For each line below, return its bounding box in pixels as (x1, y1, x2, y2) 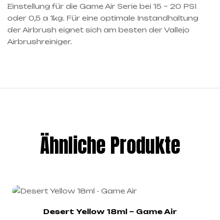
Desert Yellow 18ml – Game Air (43, 207, 177, 216)
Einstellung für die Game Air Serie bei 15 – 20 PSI (7, 1, 196, 10)
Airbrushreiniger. (7, 37, 72, 46)
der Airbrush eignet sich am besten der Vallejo (7, 25, 190, 34)
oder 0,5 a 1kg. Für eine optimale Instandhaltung (7, 13, 198, 22)
